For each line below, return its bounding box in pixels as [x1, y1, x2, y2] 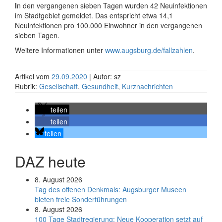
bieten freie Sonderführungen [35, 194, 127, 204]
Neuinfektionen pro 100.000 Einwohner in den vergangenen [15, 20, 202, 30]
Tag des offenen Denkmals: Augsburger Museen [35, 184, 186, 194]
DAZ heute [15, 151, 86, 172]
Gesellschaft [39, 81, 78, 91]
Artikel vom [15, 71, 52, 81]
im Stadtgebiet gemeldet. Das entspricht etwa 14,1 [15, 10, 173, 20]
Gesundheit [82, 81, 118, 91]
